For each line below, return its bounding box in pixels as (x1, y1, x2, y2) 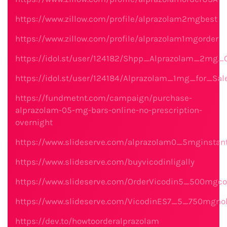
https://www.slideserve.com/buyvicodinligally (15, 157, 195, 167)
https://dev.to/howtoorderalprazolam (15, 216, 159, 226)
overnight (15, 117, 53, 127)
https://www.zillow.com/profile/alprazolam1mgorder (15, 33, 218, 44)
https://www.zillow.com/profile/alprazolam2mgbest (15, 14, 217, 24)
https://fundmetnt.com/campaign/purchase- (15, 93, 192, 103)
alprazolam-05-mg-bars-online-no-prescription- (15, 105, 202, 115)
